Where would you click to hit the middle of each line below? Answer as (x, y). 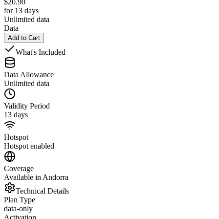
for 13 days (21, 10)
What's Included (41, 52)
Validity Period (27, 106)
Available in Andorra (36, 177)
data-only (18, 208)
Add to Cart (24, 38)
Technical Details (42, 191)
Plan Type (20, 199)
